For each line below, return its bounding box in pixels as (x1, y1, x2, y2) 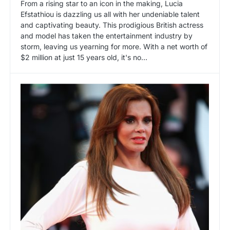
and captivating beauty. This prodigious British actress (21, 21, 203, 30)
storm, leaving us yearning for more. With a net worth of (21, 42, 207, 51)
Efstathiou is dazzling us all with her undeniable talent (21, 10, 200, 19)
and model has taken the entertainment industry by (21, 31, 193, 41)
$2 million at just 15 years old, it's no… (21, 53, 147, 62)
